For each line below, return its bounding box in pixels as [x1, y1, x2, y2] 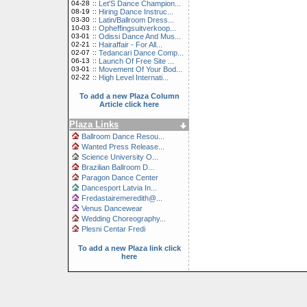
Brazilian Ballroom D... [82, 163, 154, 171]
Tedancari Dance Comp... [99, 49, 184, 57]
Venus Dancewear [82, 204, 143, 212]
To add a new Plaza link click [77, 244, 181, 252]
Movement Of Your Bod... [99, 65, 182, 73]
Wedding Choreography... [82, 214, 166, 223]
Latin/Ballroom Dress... [99, 16, 174, 24]
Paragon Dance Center [82, 173, 158, 182]
